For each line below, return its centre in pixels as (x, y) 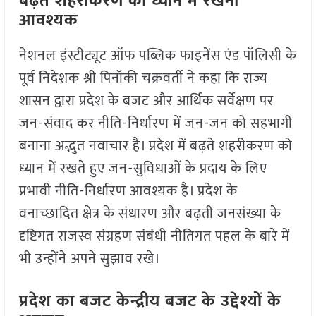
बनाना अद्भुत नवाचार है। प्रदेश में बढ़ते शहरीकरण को (156, 146)
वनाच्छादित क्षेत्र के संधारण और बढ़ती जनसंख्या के (150, 213)
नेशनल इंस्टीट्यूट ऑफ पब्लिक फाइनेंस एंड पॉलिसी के (158, 55)
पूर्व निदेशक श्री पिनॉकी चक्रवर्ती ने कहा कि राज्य (143, 78)
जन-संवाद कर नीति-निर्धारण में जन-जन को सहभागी (156, 123)
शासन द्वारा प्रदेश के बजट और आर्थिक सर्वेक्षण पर (146, 101)
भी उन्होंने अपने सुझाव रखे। (90, 259)
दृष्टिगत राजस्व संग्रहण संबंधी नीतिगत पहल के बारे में (154, 236)
